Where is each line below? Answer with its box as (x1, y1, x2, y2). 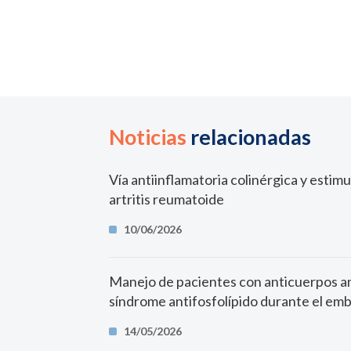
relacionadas (186, 124, 312, 150)
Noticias (109, 124, 187, 150)
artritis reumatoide (109, 190, 225, 208)
